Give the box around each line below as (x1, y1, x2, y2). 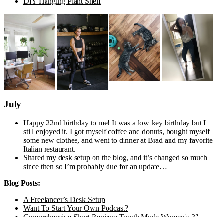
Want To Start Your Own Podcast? (23, 203, 128, 212)
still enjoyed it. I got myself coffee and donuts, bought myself (23, 127, 210, 136)
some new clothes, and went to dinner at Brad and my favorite (23, 136, 213, 144)
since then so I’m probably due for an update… (23, 162, 167, 170)
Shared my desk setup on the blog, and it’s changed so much (23, 153, 207, 162)
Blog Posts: (4, 178, 40, 187)
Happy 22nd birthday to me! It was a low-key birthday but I (23, 118, 206, 127)
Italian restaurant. (23, 144, 76, 153)
